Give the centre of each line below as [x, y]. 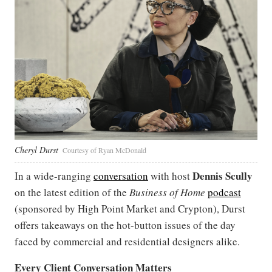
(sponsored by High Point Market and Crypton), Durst [130, 208]
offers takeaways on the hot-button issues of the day [125, 225]
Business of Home [167, 192]
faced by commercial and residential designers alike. [127, 241]
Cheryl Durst [36, 149]
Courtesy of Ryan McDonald [104, 150]
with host [170, 175]
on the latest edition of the [72, 192]
